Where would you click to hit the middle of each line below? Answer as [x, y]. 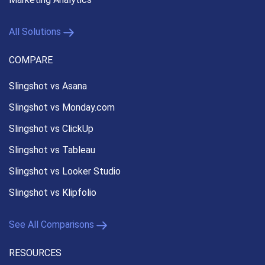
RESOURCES [35, 253]
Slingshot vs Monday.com [62, 108]
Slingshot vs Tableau [52, 150]
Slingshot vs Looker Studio [65, 172]
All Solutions [35, 32]
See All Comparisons [51, 225]
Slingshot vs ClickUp [51, 129]
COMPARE [31, 60]
